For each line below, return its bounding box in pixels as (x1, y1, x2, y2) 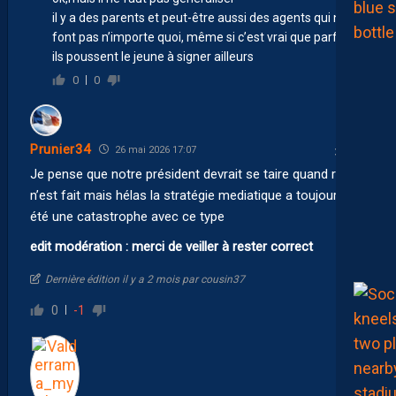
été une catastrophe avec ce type (30, 208, 225, 225)
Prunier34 (30, 141, 91, 158)
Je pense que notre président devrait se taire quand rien (30, 165, 353, 182)
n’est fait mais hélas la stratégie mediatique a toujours (30, 187, 345, 203)
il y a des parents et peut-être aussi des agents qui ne (52, 10, 347, 25)
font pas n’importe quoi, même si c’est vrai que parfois (52, 29, 354, 44)
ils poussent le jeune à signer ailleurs (52, 49, 254, 64)
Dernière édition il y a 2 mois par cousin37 (45, 272, 245, 286)
